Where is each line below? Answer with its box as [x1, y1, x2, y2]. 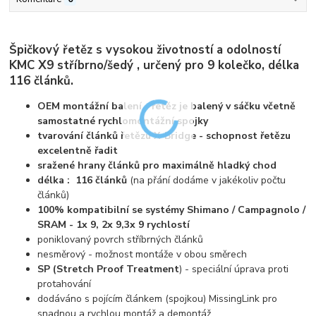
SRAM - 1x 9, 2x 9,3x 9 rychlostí [37, 217, 190, 231]
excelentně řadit [37, 143, 119, 157]
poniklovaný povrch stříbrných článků [37, 232, 204, 246]
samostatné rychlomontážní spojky [37, 114, 209, 128]
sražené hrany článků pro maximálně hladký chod [37, 158, 277, 172]
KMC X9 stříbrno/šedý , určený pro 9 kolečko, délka [9, 56, 300, 73]
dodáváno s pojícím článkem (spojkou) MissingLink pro [37, 291, 278, 305]
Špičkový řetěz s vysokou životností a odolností [9, 41, 281, 58]
